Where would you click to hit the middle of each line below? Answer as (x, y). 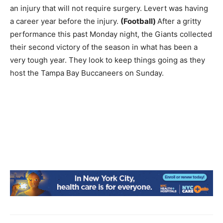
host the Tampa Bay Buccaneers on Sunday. (87, 73)
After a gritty (179, 21)
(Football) (139, 21)
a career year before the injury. (65, 21)
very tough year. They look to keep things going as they (108, 60)
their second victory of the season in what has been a (104, 47)
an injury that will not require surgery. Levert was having (109, 8)
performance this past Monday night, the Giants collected (111, 34)
